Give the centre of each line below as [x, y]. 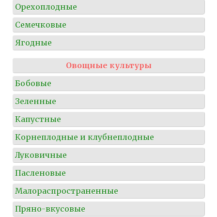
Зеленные [36, 101]
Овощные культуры [108, 65]
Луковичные [41, 155]
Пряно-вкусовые [50, 209]
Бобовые [33, 83]
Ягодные [33, 42]
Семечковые [41, 24]
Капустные [38, 119]
